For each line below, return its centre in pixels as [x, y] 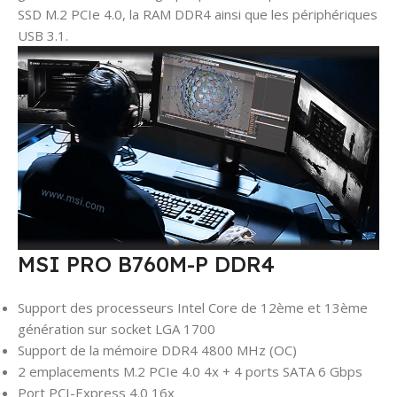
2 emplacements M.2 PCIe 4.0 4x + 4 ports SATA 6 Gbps [190, 372]
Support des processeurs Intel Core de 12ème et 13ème [193, 308]
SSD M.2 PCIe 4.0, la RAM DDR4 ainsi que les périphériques [198, 15]
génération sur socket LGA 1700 [117, 329]
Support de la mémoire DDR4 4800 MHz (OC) [157, 350]
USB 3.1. [43, 36]
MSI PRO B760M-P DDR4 [146, 265]
